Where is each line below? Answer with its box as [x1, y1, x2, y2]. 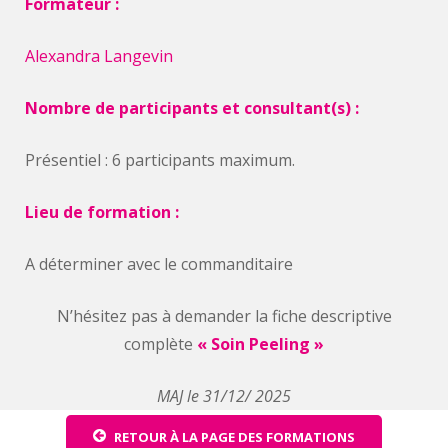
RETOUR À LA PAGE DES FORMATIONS [113, 428, 355, 446]
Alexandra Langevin [25, 45, 173, 67]
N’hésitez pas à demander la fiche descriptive [56, 305, 392, 327]
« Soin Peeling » [197, 333, 324, 355]
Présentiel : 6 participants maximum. [25, 149, 295, 171]
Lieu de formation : [25, 201, 179, 223]
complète [124, 333, 197, 355]
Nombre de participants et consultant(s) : [25, 97, 359, 119]
